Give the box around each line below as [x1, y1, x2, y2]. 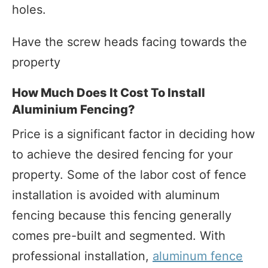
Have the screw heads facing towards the [12, 34, 247, 49]
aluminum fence [153, 248, 243, 263]
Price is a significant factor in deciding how [12, 126, 255, 141]
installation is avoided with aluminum [12, 187, 220, 202]
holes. [12, 2, 46, 17]
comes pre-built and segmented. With [12, 228, 226, 243]
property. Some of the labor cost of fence [12, 167, 246, 182]
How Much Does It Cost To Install [12, 85, 205, 100]
